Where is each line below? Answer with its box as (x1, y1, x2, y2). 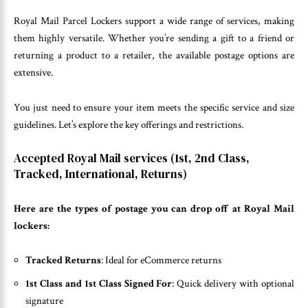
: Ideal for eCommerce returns (101, 254, 221, 267)
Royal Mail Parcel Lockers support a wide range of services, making (14, 14, 294, 28)
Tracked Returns (25, 254, 101, 267)
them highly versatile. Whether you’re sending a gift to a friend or (14, 32, 294, 45)
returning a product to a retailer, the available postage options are (14, 49, 294, 63)
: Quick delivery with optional (172, 276, 295, 290)
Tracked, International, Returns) (14, 166, 187, 183)
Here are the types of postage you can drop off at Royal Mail (14, 201, 294, 215)
